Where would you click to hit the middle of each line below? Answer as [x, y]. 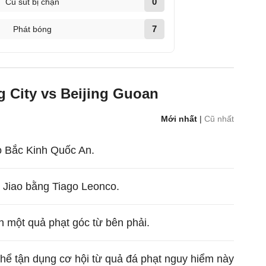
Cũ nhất [219, 119]
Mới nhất [179, 119]
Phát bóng [32, 29]
